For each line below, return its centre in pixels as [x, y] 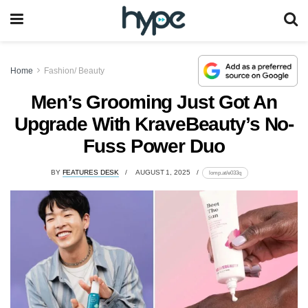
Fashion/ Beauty [74, 70]
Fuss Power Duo [154, 146]
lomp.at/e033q [225, 173]
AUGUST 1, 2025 [163, 173]
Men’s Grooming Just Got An [154, 102]
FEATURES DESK [91, 173]
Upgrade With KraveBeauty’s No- [154, 124]
